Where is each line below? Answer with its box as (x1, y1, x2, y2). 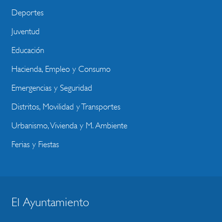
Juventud (11, 27, 40, 36)
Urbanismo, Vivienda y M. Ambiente (11, 121, 127, 130)
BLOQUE (7, 199, 69, 220)
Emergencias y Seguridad (11, 83, 92, 93)
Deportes (11, 8, 44, 17)
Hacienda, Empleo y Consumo (11, 64, 111, 74)
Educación (11, 46, 44, 55)
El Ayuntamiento (11, 196, 89, 209)
